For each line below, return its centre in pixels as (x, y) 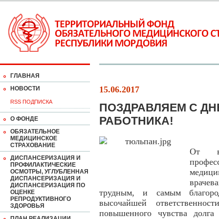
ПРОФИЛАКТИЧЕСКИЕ (43, 165)
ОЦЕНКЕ (22, 192)
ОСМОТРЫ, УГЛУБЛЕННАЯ (49, 172)
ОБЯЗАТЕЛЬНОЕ (35, 131)
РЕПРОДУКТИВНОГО (41, 199)
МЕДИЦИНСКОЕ (34, 138)
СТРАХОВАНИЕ (33, 145)
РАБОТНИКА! (136, 121)
